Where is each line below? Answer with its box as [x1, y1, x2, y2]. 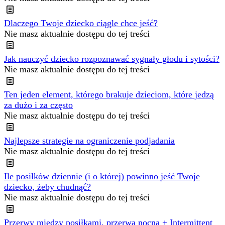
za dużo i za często [4, 100, 73, 110]
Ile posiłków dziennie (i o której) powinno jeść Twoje [4, 171, 200, 182]
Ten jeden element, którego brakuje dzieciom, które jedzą [4, 89, 214, 100]
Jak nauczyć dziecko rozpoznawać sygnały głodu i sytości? [4, 54, 219, 64]
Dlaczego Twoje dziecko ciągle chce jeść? [4, 18, 158, 29]
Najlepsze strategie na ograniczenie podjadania [4, 136, 175, 146]
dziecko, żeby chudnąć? [4, 182, 91, 192]
